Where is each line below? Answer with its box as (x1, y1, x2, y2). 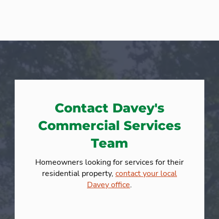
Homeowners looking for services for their (35, 157, 184, 168)
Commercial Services (38, 118, 181, 134)
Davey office (87, 179, 130, 191)
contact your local (115, 168, 177, 179)
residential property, (42, 168, 115, 179)
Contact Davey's (55, 100, 164, 116)
